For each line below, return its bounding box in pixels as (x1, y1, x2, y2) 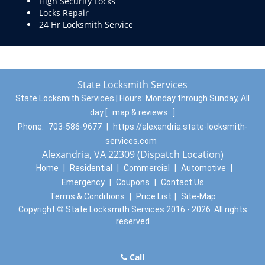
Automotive (180, 163, 226, 173)
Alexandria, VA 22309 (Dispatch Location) (41, 148, 224, 161)
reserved (115, 216, 150, 226)
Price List (135, 192, 172, 201)
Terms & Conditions (49, 192, 125, 201)
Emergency (61, 177, 105, 187)
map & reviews (112, 108, 170, 117)
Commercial (123, 163, 170, 173)
